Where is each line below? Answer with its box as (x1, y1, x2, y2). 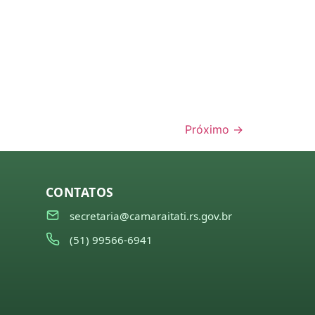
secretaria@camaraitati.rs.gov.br (69, 208, 232, 223)
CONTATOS (45, 183, 114, 200)
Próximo (185, 122, 233, 136)
